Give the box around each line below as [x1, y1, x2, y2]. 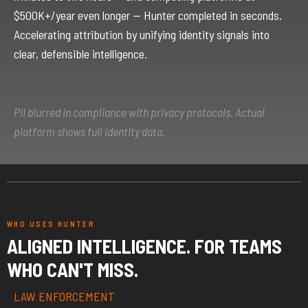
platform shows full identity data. [14, 123, 165, 139]
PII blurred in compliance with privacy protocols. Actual [14, 104, 265, 120]
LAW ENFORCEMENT [14, 289, 115, 305]
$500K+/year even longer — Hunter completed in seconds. [14, 7, 282, 23]
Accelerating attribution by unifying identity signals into [14, 26, 269, 42]
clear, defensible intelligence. [14, 45, 147, 61]
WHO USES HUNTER [7, 219, 96, 229]
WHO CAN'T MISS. [7, 258, 138, 282]
